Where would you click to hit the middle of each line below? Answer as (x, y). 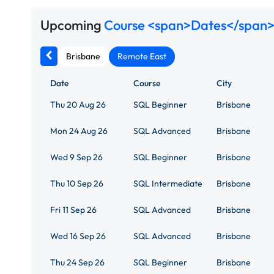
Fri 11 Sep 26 (73, 209)
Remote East (142, 57)
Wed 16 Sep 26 (78, 236)
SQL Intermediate (168, 183)
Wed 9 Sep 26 (76, 157)
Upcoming (72, 25)
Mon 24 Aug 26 (79, 131)
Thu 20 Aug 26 (78, 104)
